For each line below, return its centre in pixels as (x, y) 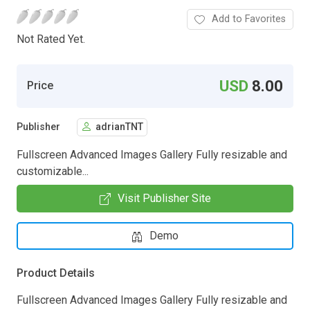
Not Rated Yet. (51, 39)
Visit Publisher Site (164, 198)
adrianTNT (119, 127)
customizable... (53, 171)
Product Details (56, 273)
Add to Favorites (249, 19)
